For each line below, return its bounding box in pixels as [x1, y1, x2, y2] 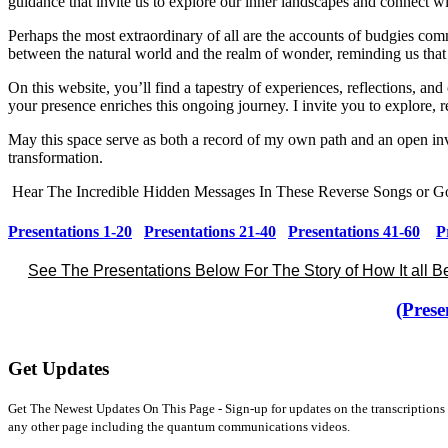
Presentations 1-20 [8, 222, 132, 240]
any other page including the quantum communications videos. [8, 418, 350, 434]
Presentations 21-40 [144, 222, 276, 240]
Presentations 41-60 [288, 222, 420, 240]
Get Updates [8, 358, 109, 379]
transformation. [8, 149, 107, 167]
